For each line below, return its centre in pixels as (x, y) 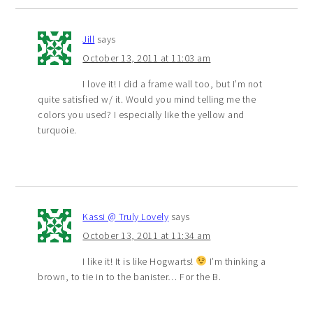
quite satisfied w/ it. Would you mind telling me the (147, 99)
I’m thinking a (236, 261)
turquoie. (57, 130)
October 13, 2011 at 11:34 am (147, 235)
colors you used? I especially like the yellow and (141, 114)
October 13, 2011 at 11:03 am (147, 58)
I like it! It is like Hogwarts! (139, 261)
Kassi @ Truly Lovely (126, 216)
